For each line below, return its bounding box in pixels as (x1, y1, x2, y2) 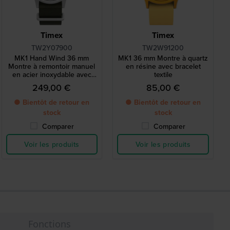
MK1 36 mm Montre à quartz (118, 53, 208, 64)
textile (154, 69, 172, 80)
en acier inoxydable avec (12, 69, 91, 80)
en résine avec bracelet (125, 61, 201, 72)
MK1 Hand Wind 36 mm (14, 53, 89, 64)
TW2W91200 (142, 43, 184, 53)
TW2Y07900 (31, 43, 72, 53)
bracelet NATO (28, 78, 75, 88)
